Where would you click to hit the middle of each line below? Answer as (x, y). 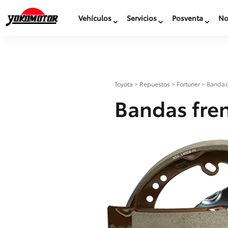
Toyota (124, 83)
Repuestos (155, 83)
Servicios (142, 18)
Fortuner (189, 83)
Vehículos (95, 18)
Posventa (188, 18)
